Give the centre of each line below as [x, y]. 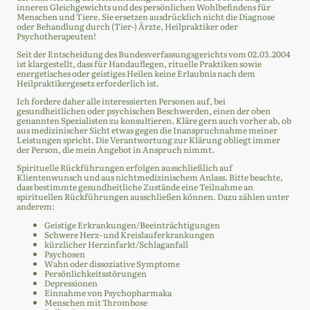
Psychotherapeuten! [56, 36]
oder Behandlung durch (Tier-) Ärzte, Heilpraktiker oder [127, 26]
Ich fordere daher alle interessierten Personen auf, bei [121, 101]
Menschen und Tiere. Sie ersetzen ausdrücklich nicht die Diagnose [146, 16]
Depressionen [71, 283]
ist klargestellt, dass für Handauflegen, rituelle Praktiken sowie [139, 63]
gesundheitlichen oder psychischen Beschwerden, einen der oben [144, 111]
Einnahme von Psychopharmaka [108, 292]
